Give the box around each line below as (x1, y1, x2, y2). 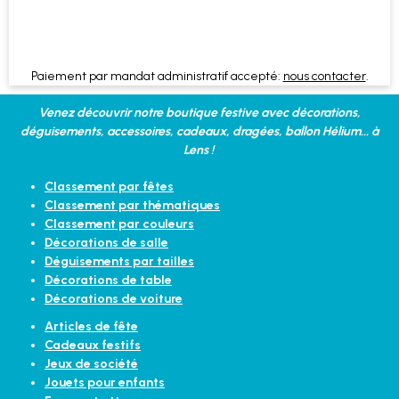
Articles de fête (45, 319, 138, 334)
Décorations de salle (45, 235, 168, 250)
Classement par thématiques (45, 198, 220, 213)
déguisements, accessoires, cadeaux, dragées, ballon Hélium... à (20, 124, 379, 139)
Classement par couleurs (45, 216, 194, 232)
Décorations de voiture (45, 291, 183, 306)
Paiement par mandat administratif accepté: (30, 69, 283, 84)
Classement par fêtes (45, 179, 174, 194)
